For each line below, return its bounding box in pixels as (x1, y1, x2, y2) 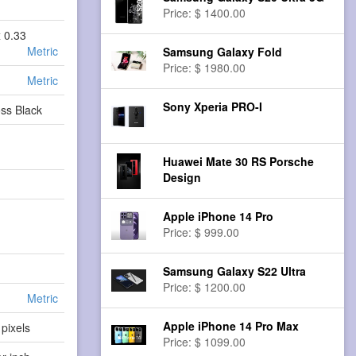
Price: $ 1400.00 (163, 5, 246, 21)
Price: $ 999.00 (163, 224, 240, 241)
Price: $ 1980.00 (163, 60, 246, 76)
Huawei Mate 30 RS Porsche (163, 153, 315, 170)
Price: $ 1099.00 (163, 334, 246, 350)
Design (163, 169, 202, 186)
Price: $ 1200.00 (163, 279, 246, 296)
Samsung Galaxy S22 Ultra (163, 263, 307, 280)
